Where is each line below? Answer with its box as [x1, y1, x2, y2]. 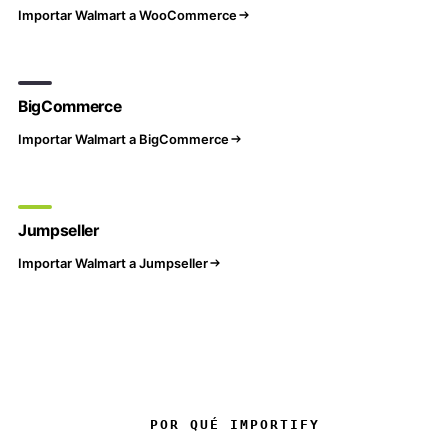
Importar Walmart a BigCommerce [18, 130, 229, 147]
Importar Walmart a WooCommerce [18, 6, 237, 23]
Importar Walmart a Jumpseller [18, 254, 208, 271]
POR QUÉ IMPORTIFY [150, 417, 320, 432]
